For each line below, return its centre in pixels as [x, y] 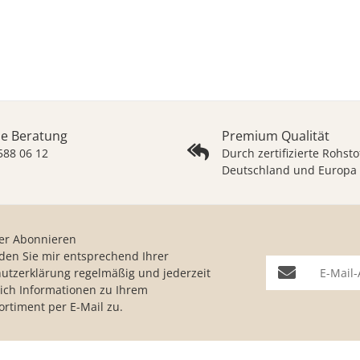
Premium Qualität [275, 135]
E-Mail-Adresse [310, 264]
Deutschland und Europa [289, 170]
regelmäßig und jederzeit [141, 272]
